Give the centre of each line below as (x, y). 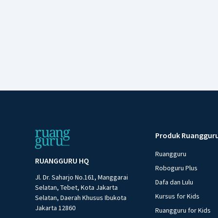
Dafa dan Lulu (174, 182)
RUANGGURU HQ (62, 160)
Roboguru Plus (177, 168)
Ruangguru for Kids (183, 210)
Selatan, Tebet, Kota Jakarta (76, 187)
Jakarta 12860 (55, 208)
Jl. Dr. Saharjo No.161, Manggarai (82, 177)
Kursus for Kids (178, 196)
